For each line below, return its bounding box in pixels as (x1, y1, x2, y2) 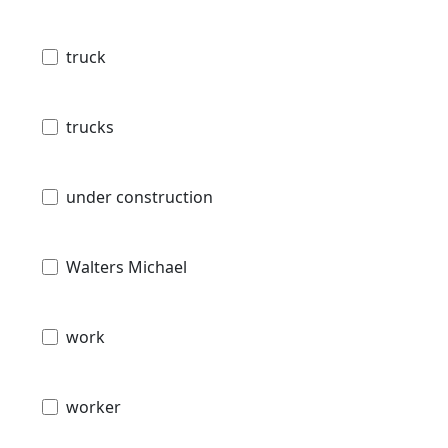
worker (66, 395, 121, 418)
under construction (66, 185, 213, 208)
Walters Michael (66, 255, 187, 278)
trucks (66, 115, 114, 138)
